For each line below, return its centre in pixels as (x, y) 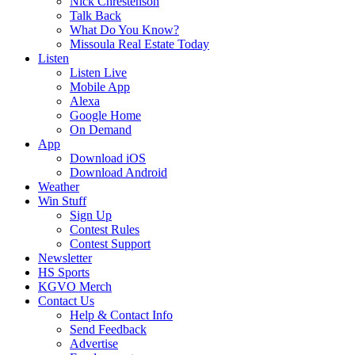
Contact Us (66, 301)
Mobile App (100, 87)
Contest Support (110, 244)
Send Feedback (108, 329)
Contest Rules (105, 229)
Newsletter (65, 258)
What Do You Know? (124, 30)
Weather (59, 187)
